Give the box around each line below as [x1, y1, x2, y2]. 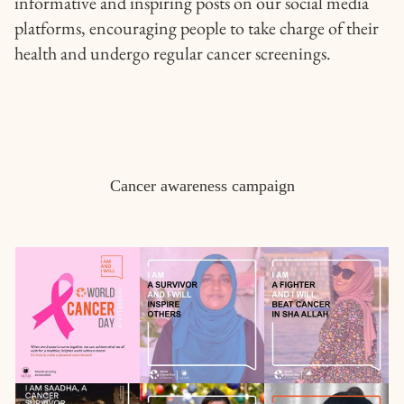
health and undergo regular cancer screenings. [14, 41, 331, 66]
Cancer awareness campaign [109, 177, 295, 196]
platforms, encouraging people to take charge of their [14, 16, 379, 41]
